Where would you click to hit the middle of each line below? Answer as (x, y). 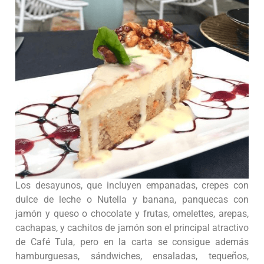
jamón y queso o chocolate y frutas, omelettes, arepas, (132, 214)
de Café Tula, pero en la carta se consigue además (132, 242)
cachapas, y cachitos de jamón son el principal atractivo (132, 228)
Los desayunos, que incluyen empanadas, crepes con (132, 186)
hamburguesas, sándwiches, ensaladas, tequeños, (132, 256)
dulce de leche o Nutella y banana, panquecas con (132, 200)
